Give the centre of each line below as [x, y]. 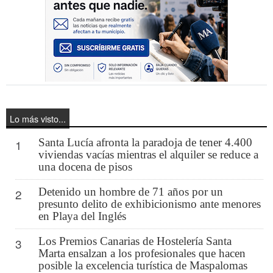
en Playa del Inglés [82, 216]
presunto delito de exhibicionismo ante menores [149, 204]
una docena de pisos [85, 166]
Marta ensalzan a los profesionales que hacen [142, 253]
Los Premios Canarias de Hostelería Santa [135, 241]
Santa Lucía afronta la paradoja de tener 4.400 [145, 142]
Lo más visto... [38, 118]
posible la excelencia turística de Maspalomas [143, 265]
